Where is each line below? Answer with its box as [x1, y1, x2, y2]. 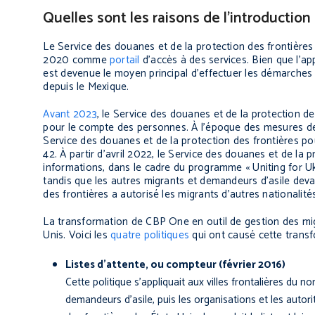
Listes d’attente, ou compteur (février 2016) [65, 256, 286, 274]
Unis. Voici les [43, 226, 111, 245]
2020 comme [43, 51, 110, 70]
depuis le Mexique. [43, 78, 129, 96]
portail [109, 51, 140, 70]
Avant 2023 [43, 105, 97, 124]
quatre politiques [110, 226, 190, 245]
